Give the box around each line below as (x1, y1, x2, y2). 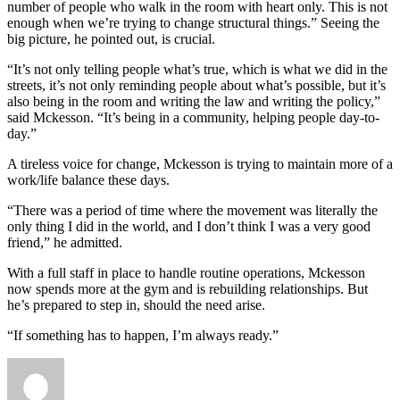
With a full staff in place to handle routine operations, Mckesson (7, 265, 365, 281)
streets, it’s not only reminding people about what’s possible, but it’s (7, 78, 386, 94)
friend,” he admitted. (7, 235, 122, 251)
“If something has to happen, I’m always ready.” (7, 328, 279, 344)
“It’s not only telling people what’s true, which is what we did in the (7, 62, 387, 78)
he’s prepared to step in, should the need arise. (7, 297, 265, 313)
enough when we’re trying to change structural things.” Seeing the (7, 15, 379, 31)
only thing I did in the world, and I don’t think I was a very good (7, 219, 371, 235)
